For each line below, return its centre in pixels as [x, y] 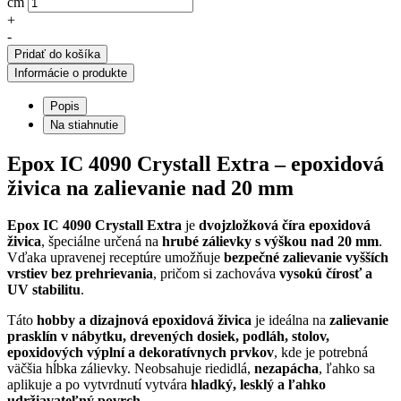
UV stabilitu [44, 290]
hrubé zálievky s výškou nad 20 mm [270, 242]
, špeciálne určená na [102, 242]
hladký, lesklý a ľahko [258, 385]
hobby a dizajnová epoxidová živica [144, 320]
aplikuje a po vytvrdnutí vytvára [99, 385]
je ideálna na [290, 320]
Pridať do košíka [57, 54]
